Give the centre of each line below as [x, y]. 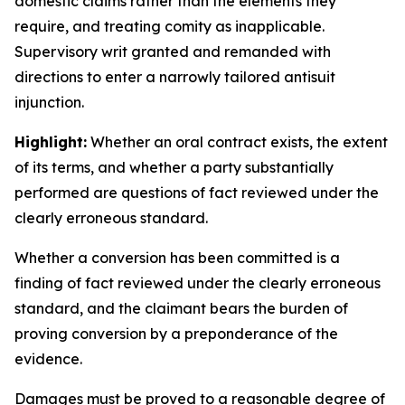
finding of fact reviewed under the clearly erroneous [198, 283]
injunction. [49, 102]
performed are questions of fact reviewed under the [197, 193]
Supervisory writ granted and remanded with [173, 52]
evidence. [48, 359]
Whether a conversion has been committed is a [177, 258]
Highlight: [51, 142]
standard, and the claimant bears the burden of [181, 308]
